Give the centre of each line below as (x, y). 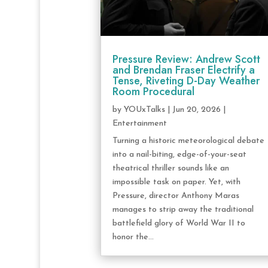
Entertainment (139, 123)
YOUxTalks (144, 109)
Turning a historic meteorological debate (188, 141)
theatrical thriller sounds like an (170, 168)
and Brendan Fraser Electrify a (183, 70)
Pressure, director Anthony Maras (176, 196)
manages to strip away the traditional (183, 209)
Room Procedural (153, 91)
